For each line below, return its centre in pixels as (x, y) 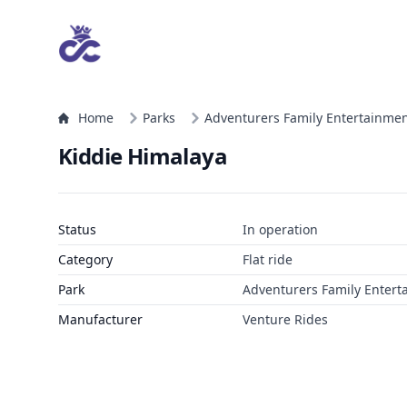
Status (77, 229)
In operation (280, 229)
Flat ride (267, 259)
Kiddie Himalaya (143, 156)
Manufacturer (100, 319)
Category (85, 259)
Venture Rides (285, 319)
